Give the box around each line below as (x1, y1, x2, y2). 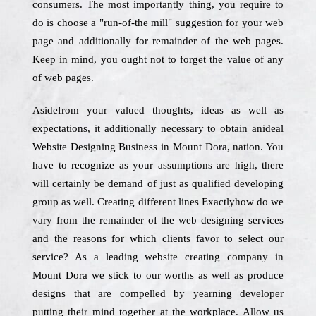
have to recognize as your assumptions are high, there (32, 159, 284, 171)
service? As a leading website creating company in (32, 251, 284, 262)
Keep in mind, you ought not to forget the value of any (32, 54, 284, 65)
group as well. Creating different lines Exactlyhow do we (32, 196, 284, 207)
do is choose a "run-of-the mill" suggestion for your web (32, 17, 284, 28)
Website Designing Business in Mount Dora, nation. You (32, 141, 284, 152)
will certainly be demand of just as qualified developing (32, 178, 284, 189)
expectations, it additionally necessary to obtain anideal (32, 123, 284, 134)
